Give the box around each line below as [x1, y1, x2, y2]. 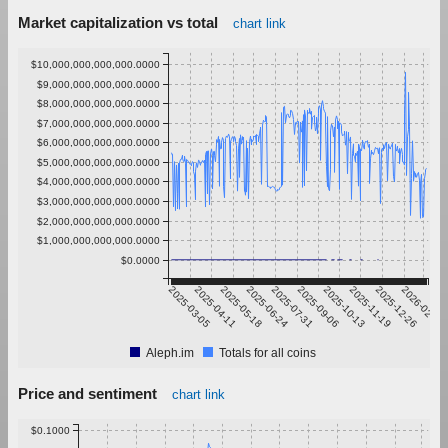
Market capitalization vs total [18, 14, 218, 32]
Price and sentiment [18, 384, 157, 402]
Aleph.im [145, 346, 194, 361]
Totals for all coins [218, 346, 316, 361]
